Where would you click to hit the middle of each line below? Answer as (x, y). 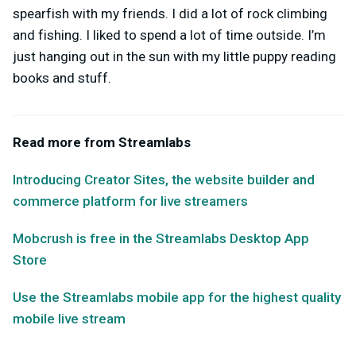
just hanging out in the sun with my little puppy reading (174, 56)
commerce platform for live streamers (130, 201)
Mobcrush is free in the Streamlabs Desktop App (161, 238)
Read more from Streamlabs (102, 142)
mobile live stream (69, 318)
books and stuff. (62, 77)
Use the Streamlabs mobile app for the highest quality (177, 297)
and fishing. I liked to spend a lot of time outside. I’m (169, 35)
